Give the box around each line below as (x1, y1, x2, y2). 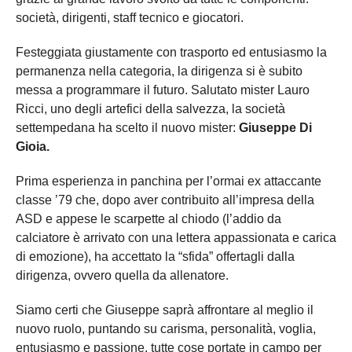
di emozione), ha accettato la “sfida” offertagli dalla (16, 250, 295, 264)
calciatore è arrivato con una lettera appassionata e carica (16, 231, 336, 245)
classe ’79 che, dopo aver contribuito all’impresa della (16, 193, 314, 207)
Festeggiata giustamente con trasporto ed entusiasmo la (16, 46, 327, 60)
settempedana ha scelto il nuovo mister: (16, 121, 239, 135)
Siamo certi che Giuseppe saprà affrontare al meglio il (16, 303, 313, 317)
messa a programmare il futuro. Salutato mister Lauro (16, 83, 310, 97)
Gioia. (16, 140, 49, 154)
